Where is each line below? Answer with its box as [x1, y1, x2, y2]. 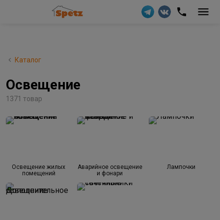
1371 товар [6, 95, 42, 103]
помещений [22, 169, 55, 177]
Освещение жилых [12, 163, 66, 170]
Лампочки [167, 163, 196, 170]
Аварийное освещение [77, 163, 142, 170]
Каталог [15, 56, 41, 64]
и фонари [97, 169, 123, 177]
